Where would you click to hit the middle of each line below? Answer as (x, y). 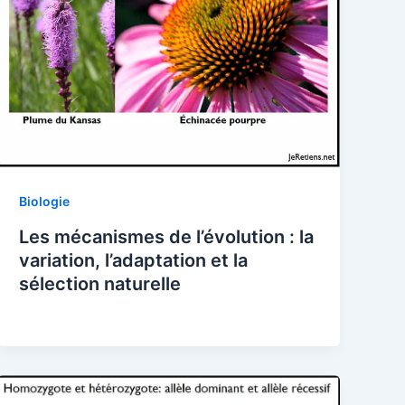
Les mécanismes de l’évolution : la (167, 237)
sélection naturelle (100, 284)
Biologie (45, 202)
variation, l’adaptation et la (134, 261)
